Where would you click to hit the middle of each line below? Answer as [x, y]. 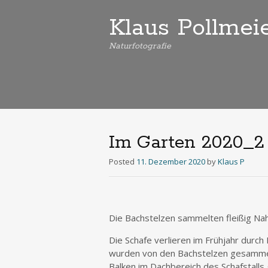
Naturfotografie [140, 46]
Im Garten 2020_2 [187, 143]
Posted [123, 162]
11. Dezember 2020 [171, 162]
